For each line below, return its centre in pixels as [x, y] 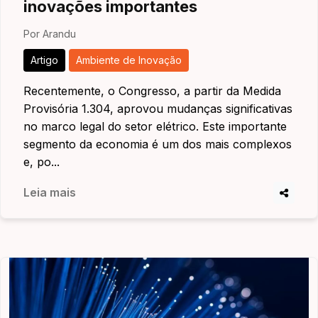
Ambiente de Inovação [129, 60]
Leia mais [50, 192]
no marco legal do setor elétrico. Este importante [155, 126]
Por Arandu [50, 34]
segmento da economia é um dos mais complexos [158, 144]
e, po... [42, 162]
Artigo [44, 60]
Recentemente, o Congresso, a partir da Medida [152, 91]
